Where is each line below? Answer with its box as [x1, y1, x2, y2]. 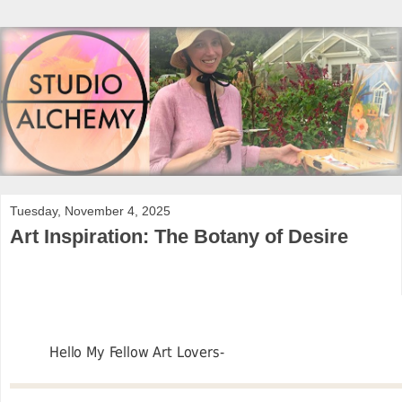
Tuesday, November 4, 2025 [10, 203, 170, 218]
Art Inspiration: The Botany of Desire [10, 224, 348, 248]
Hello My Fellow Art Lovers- [49, 343, 224, 361]
